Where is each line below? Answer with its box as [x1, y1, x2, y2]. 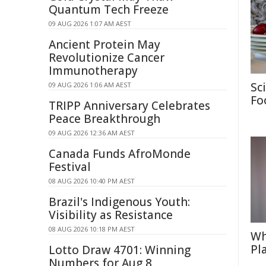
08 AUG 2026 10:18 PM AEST [49, 224, 135, 233]
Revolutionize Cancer [49, 50, 164, 65]
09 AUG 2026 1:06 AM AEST [49, 80, 131, 89]
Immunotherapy [49, 63, 138, 78]
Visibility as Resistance [49, 207, 173, 223]
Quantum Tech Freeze [49, 2, 169, 17]
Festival [49, 159, 91, 175]
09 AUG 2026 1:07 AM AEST [49, 19, 131, 28]
